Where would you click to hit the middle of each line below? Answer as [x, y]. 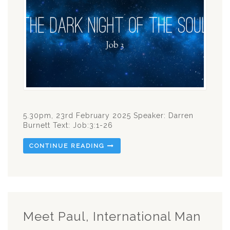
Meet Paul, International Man [112, 216]
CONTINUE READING [68, 146]
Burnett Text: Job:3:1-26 [71, 125]
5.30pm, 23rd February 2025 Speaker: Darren [108, 115]
